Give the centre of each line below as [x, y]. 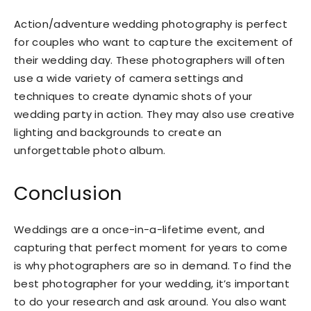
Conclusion [68, 193]
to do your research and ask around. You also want [151, 301]
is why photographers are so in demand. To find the [153, 265]
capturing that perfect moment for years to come [151, 247]
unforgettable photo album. [90, 150]
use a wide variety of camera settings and [129, 78]
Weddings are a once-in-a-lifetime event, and [140, 229]
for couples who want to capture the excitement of [154, 42]
